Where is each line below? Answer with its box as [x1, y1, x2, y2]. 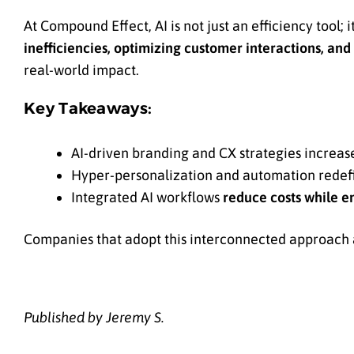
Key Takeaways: [24, 98, 153, 118]
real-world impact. [24, 61, 139, 78]
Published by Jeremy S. [24, 309, 164, 326]
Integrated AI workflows [71, 188, 223, 205]
